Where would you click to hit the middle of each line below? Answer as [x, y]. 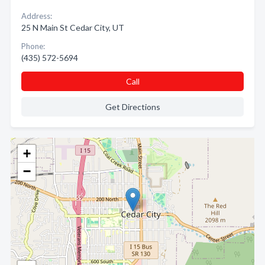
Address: [37, 16]
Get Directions [132, 107]
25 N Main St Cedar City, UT [73, 28]
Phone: [33, 46]
